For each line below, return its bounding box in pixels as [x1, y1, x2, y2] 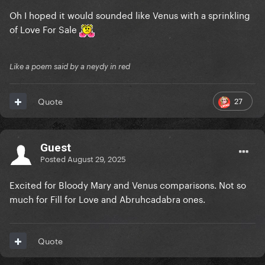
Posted [40, 151, 67, 164]
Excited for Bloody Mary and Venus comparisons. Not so [9, 177, 246, 192]
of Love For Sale [9, 21, 79, 36]
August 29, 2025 [67, 151, 126, 164]
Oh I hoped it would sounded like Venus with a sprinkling [9, 7, 250, 22]
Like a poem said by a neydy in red [9, 62, 130, 72]
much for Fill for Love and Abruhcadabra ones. [9, 191, 205, 206]
